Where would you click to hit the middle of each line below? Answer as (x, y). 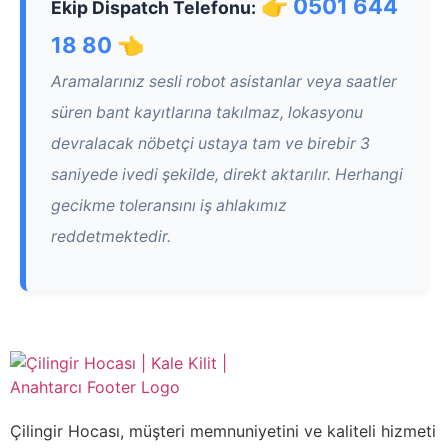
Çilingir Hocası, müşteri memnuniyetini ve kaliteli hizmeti (223, 430)
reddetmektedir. (111, 237)
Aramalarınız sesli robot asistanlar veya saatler (224, 82)
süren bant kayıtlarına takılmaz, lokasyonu (207, 113)
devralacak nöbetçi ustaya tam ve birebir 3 (210, 144)
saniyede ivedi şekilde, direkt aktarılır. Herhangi (227, 175)
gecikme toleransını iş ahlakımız (169, 206)
